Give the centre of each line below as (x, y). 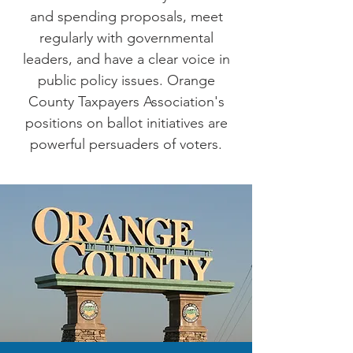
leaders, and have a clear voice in (126, 59)
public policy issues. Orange (126, 80)
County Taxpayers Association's (126, 102)
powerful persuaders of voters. (126, 144)
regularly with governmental (126, 38)
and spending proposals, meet (126, 17)
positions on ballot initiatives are (126, 123)
